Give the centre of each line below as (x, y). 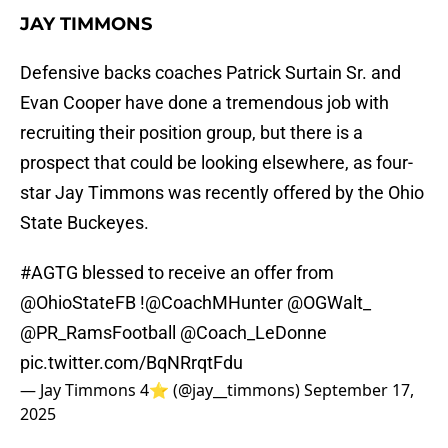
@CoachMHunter (214, 303)
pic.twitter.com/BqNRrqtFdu (131, 363)
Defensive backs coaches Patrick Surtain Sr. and (210, 73)
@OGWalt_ (329, 303)
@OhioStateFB (78, 303)
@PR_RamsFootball (98, 333)
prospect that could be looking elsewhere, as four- (216, 163)
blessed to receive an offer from (206, 273)
